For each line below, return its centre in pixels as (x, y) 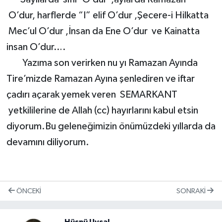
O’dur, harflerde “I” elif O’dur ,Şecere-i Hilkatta (107, 16)
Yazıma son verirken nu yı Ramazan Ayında (102, 63)
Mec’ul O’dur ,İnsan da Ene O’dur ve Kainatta (103, 31)
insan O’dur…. (36, 47)
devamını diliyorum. (48, 142)
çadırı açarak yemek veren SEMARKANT (92, 95)
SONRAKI (192, 191)
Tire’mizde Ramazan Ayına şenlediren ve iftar (100, 79)
